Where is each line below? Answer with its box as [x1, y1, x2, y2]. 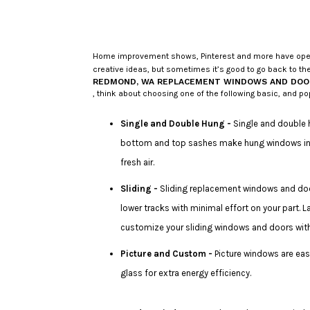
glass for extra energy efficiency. [120, 268, 256, 279]
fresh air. [120, 157, 159, 168]
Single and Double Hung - [120, 118, 234, 129]
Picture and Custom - [120, 248, 213, 259]
